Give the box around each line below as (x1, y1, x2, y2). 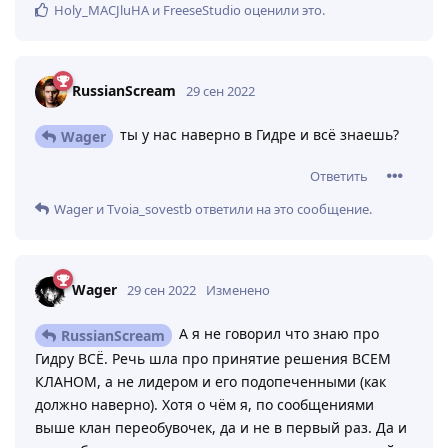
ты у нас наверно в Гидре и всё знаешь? (116, 125, 399, 145)
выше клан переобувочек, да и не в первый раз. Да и (35, 417, 407, 437)
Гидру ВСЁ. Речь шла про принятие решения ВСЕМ (35, 348, 391, 368)
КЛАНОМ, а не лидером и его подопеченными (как (35, 371, 386, 391)
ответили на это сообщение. (192, 200, 372, 219)
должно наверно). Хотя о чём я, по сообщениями (35, 394, 374, 414)
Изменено (206, 280, 270, 299)
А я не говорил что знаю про (175, 324, 379, 344)
